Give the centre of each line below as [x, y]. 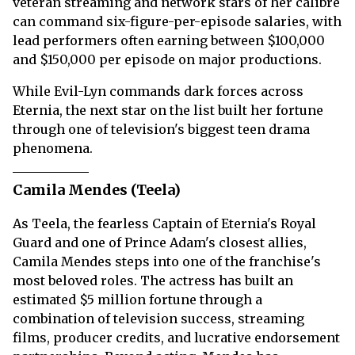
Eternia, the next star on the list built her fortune [168, 110]
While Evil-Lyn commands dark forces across [158, 91]
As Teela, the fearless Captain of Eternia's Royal [164, 223]
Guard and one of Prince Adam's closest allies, [160, 242]
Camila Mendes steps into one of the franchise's [167, 261]
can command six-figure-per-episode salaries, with [177, 21]
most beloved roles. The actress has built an [153, 281]
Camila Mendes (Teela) [97, 190]
